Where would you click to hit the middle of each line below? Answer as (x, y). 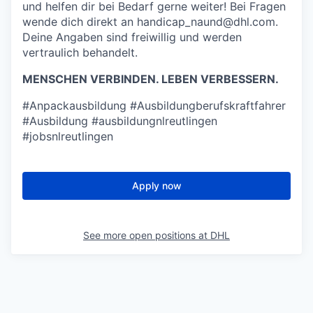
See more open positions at (147, 235)
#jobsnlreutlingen (68, 136)
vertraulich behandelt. (80, 52)
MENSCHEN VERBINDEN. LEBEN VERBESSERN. (151, 79)
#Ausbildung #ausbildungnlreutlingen (120, 121)
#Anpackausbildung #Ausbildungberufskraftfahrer (154, 105)
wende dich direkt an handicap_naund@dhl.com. (150, 22)
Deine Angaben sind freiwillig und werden (132, 37)
